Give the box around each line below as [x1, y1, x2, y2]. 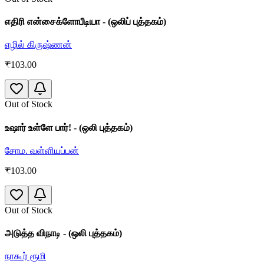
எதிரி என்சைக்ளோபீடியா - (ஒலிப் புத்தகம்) [5, 16, 166, 27]
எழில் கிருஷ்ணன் [5, 39, 72, 50]
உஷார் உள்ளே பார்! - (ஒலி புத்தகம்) [5, 122, 133, 133]
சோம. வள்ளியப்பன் [5, 145, 79, 156]
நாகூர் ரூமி [5, 251, 46, 262]
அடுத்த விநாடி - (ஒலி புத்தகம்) [5, 228, 122, 239]
